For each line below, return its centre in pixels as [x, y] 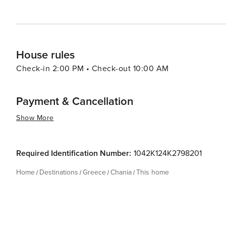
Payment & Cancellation [75, 102]
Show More [35, 118]
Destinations [59, 172]
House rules [45, 55]
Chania [121, 172]
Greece [94, 172]
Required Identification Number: [74, 153]
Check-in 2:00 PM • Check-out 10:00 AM [93, 69]
